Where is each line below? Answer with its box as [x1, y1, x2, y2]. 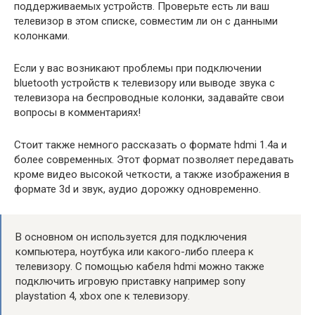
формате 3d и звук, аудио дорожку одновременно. [14, 182, 261, 195]
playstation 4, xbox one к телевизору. [15, 289, 190, 302]
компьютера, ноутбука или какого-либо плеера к [15, 245, 254, 258]
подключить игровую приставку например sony [15, 274, 245, 288]
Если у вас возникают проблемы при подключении [14, 61, 262, 75]
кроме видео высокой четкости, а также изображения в [14, 167, 290, 181]
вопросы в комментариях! [14, 105, 141, 119]
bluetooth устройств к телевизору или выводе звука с [14, 76, 275, 89]
